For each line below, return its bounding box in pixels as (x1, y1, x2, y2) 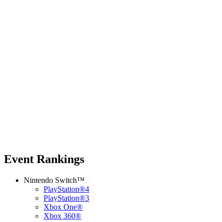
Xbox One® (44, 202, 83, 211)
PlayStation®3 (44, 193, 89, 202)
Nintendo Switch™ (24, 175, 85, 184)
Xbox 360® (44, 211, 81, 220)
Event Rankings (4, 152, 84, 166)
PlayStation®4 (44, 184, 89, 193)
